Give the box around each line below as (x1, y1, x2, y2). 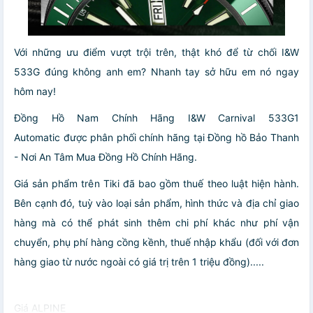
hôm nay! (14, 85, 56, 97)
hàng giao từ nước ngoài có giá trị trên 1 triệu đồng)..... (14, 255, 264, 268)
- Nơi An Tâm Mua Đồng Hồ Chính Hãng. (14, 150, 197, 163)
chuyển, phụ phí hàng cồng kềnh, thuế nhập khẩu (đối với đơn (14, 235, 299, 248)
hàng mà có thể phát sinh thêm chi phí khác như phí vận (14, 216, 299, 228)
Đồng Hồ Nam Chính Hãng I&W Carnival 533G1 (14, 111, 299, 124)
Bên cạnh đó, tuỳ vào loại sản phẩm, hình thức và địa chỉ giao (14, 196, 299, 209)
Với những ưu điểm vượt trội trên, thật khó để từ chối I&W (14, 45, 299, 58)
